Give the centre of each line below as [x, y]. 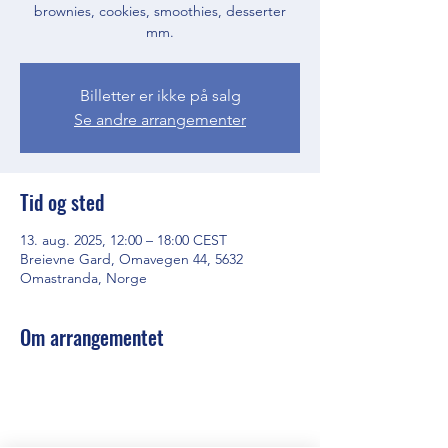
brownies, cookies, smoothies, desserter [160, 11]
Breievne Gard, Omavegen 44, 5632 [131, 259]
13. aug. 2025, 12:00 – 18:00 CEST [123, 240]
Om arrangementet [92, 337]
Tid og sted [62, 202]
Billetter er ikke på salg [160, 95]
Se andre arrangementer [160, 119]
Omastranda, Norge [83, 278]
